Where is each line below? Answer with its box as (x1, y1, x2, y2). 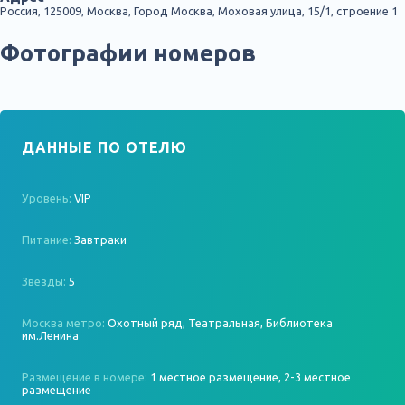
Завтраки (74, 233, 127, 246)
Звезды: (22, 275, 69, 287)
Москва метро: (22, 316, 108, 329)
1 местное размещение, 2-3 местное (150, 371, 351, 383)
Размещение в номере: (22, 371, 150, 383)
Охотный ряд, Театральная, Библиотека (108, 316, 333, 329)
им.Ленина (22, 329, 79, 342)
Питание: (22, 233, 74, 246)
